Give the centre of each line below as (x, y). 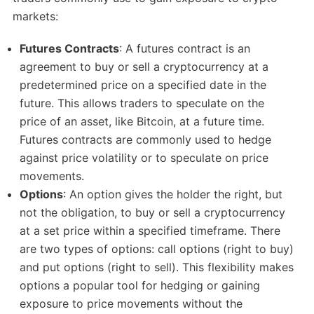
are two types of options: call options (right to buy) (157, 249)
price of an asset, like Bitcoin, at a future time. (142, 122)
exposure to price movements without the (131, 304)
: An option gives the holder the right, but (173, 194)
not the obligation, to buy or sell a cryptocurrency (153, 213)
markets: (35, 16)
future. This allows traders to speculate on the (142, 103)
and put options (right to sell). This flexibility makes (157, 267)
